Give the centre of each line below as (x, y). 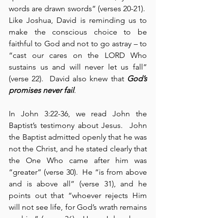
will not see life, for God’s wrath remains (78, 207)
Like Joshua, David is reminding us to (78, 20)
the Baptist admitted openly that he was (78, 137)
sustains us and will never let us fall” (78, 67)
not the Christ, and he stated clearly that (78, 149)
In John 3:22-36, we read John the (78, 114)
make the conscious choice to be (78, 32)
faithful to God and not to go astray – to (78, 44)
